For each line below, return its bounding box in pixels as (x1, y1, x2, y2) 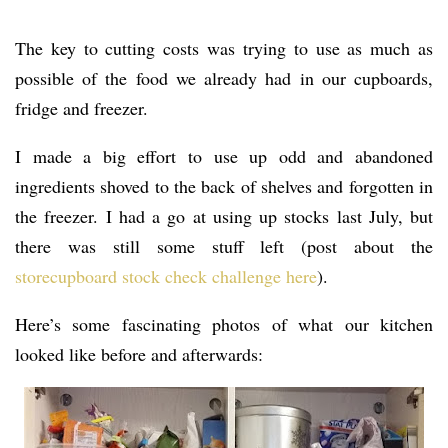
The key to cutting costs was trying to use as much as (15, 35, 433, 60)
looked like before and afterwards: (15, 341, 263, 366)
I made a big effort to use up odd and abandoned (15, 143, 433, 168)
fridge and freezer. (15, 95, 148, 120)
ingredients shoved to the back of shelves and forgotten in (15, 173, 433, 198)
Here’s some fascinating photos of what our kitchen (15, 311, 433, 336)
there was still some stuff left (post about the (15, 233, 433, 258)
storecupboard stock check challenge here (15, 263, 317, 288)
